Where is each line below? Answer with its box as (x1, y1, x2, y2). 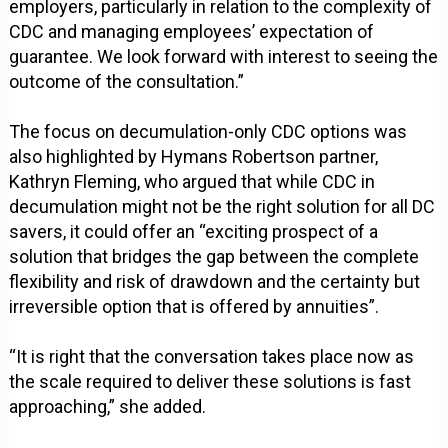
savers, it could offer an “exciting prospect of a (9, 221, 379, 243)
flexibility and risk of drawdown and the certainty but (9, 271, 421, 293)
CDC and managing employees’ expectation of (9, 21, 375, 43)
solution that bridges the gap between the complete (9, 246, 420, 268)
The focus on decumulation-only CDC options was (9, 121, 408, 143)
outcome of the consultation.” (9, 71, 245, 93)
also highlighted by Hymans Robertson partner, (9, 146, 379, 168)
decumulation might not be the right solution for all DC (9, 196, 436, 218)
